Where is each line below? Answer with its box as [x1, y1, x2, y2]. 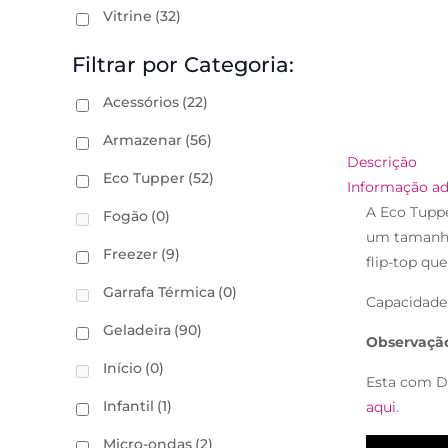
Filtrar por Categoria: [72, 52, 294, 77]
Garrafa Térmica [103, 283, 215, 301]
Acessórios [103, 93, 179, 111]
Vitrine [103, 7, 152, 25]
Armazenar [103, 131, 182, 149]
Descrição [347, 153, 418, 171]
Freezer [103, 245, 158, 263]
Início [103, 359, 142, 377]
